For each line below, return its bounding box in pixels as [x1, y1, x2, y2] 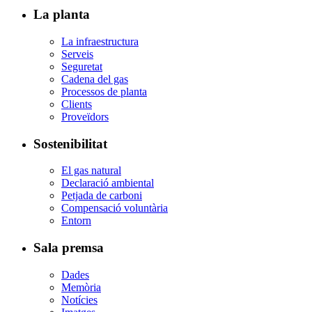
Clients [61, 97, 92, 110]
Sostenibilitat [33, 136, 107, 151]
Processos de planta [61, 85, 147, 97]
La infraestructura [61, 35, 139, 47]
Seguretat [61, 60, 102, 72]
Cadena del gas [61, 72, 128, 85]
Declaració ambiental [61, 177, 154, 189]
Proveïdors [61, 110, 109, 123]
